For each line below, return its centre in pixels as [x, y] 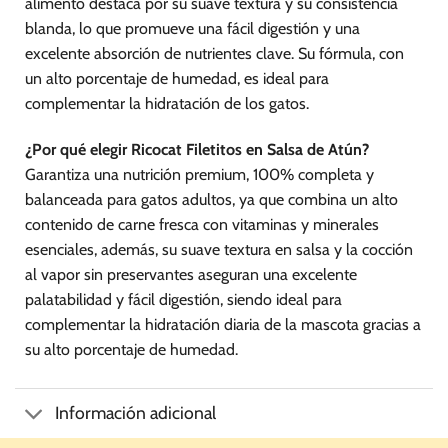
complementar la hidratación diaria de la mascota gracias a [223, 324]
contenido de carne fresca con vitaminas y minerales [202, 224]
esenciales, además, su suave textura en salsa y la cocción [219, 249]
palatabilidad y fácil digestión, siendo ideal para [183, 299]
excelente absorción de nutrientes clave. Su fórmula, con [214, 53]
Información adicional [136, 413]
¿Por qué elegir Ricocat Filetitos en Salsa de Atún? [197, 149]
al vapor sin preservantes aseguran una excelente [191, 274]
